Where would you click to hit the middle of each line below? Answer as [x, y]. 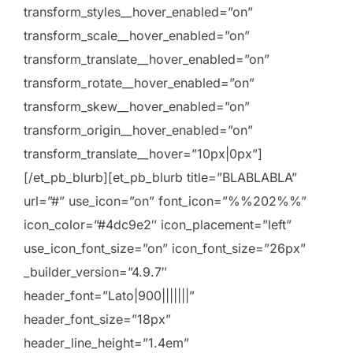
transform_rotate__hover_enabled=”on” [139, 83]
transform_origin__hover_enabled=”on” [138, 130]
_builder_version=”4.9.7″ [95, 272]
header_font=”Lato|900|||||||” [109, 296]
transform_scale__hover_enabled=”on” [137, 36]
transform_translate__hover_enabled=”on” [147, 59]
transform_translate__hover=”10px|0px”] [143, 154]
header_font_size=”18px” [97, 320]
